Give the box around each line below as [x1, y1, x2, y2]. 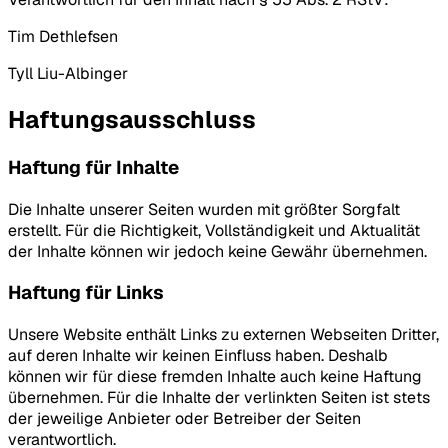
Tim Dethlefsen [8, 26, 118, 48]
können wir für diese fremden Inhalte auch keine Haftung [8, 366, 422, 388]
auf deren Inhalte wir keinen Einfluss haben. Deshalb [8, 345, 388, 367]
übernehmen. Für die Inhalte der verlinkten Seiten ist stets [8, 387, 430, 409]
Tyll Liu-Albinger [8, 63, 128, 85]
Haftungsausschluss [8, 103, 256, 135]
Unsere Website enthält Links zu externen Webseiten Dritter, [8, 324, 439, 346]
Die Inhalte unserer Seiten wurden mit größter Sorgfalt [8, 198, 400, 220]
